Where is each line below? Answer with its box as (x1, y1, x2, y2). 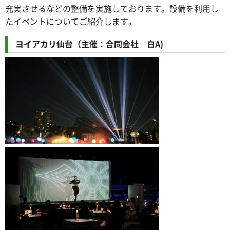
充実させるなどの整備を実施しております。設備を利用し (5, 2, 219, 14)
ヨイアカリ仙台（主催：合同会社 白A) (15, 37, 163, 50)
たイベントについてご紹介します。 (5, 14, 137, 27)
